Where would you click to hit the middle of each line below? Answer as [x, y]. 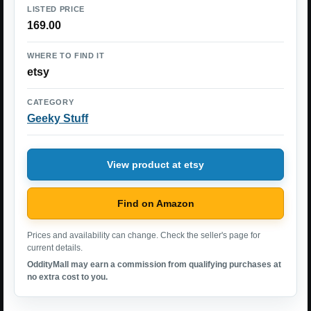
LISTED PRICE [56, 9]
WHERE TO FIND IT [66, 56]
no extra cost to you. [67, 277]
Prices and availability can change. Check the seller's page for [144, 235]
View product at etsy [155, 164]
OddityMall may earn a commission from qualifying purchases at [154, 264]
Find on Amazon [155, 203]
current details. [55, 248]
